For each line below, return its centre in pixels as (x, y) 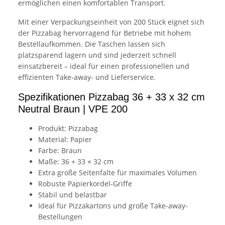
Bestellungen (60, 216)
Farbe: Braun (60, 150)
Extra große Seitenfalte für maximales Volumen (118, 172)
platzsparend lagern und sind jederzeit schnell (97, 55)
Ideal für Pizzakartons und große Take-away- (113, 205)
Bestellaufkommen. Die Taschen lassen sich (92, 44)
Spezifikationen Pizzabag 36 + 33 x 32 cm (111, 97)
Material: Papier (65, 139)
